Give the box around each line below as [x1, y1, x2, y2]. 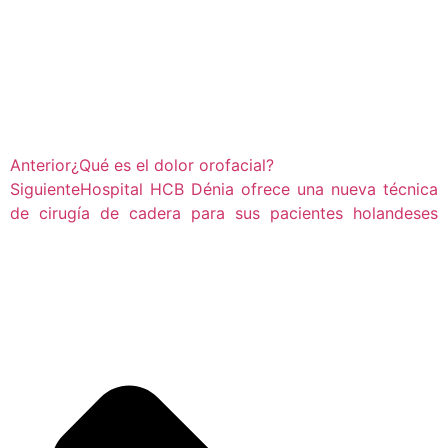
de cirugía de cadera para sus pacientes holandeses [10, 202, 438, 223]
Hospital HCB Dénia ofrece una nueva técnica [80, 178, 438, 199]
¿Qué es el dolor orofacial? [71, 154, 274, 175]
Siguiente [10, 178, 80, 199]
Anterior [10, 154, 71, 175]
